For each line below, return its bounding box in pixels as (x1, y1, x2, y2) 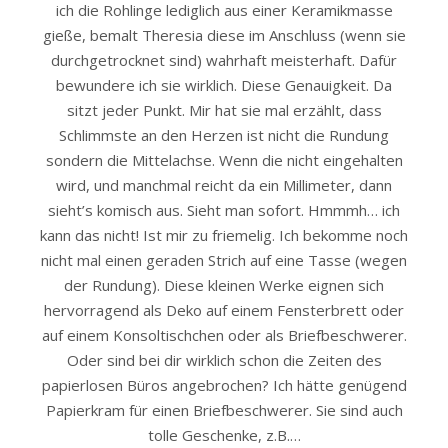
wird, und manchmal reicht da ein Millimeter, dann (56, 175, 392, 196)
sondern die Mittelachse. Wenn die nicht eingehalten (45, 150, 403, 171)
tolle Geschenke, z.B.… (147, 425, 301, 446)
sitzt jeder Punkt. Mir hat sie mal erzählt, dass (66, 100, 382, 121)
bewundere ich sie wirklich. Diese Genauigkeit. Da (56, 75, 392, 96)
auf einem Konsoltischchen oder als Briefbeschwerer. (41, 325, 407, 346)
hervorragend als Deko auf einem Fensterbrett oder (44, 300, 404, 321)
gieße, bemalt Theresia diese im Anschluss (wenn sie (42, 25, 406, 46)
